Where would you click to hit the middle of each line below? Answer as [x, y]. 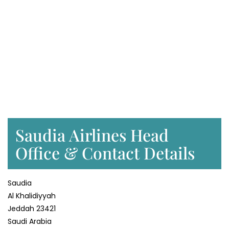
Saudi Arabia [30, 221]
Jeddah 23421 [32, 208]
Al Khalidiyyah [32, 196]
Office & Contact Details [105, 152]
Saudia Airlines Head [92, 134]
